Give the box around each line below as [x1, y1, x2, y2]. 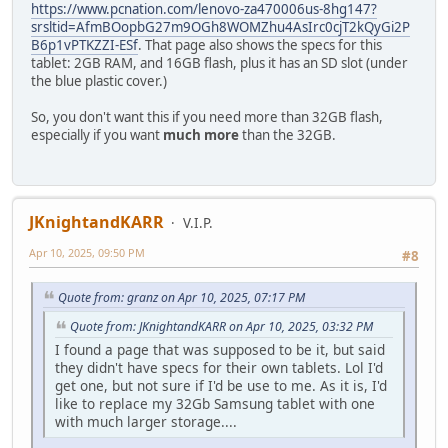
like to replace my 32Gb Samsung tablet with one [55, 394, 375, 414]
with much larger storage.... [55, 412, 237, 432]
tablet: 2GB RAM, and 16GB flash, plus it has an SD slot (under [31, 54, 408, 73]
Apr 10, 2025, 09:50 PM [29, 245, 145, 261]
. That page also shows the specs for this [138, 36, 382, 55]
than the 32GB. [239, 126, 336, 145]
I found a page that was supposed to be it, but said [55, 340, 385, 360]
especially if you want [31, 126, 163, 145]
